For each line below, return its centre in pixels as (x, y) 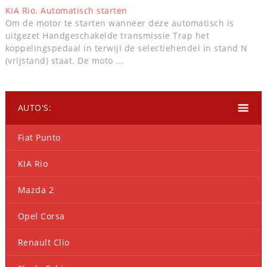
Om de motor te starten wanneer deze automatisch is (119, 23)
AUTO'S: (35, 108)
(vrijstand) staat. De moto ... (64, 61)
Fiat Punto (39, 138)
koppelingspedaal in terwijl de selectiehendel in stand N (126, 48)
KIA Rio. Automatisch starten (66, 11)
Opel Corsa (41, 216)
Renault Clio (44, 243)
